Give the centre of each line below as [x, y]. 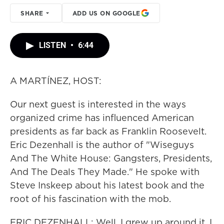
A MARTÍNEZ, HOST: [56, 81]
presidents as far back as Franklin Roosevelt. [108, 131]
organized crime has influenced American [102, 118]
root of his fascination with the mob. [90, 199]
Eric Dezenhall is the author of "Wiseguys [102, 145]
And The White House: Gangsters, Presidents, [111, 158]
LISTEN [53, 45]
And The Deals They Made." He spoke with [105, 172]
